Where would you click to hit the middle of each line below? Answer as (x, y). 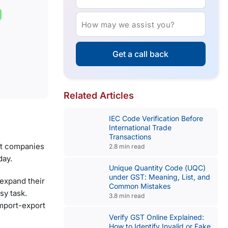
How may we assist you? (128, 24)
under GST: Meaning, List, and (159, 177)
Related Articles (98, 95)
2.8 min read (126, 146)
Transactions (130, 137)
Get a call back (141, 54)
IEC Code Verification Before (156, 118)
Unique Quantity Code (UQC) (157, 168)
